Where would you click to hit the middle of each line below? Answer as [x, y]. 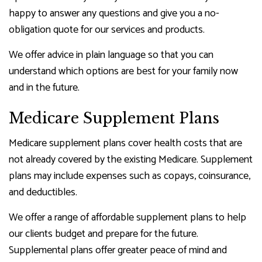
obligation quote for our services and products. [107, 30]
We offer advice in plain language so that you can [111, 55]
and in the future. [44, 88]
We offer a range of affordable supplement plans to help [127, 218]
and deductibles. [43, 193]
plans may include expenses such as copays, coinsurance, [130, 176]
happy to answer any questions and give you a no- [114, 14]
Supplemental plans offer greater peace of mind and [118, 251]
